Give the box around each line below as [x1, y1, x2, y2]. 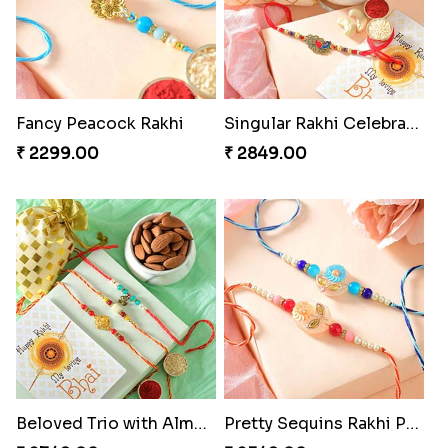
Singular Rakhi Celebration [405, 112, 419, 134]
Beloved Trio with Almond [193, 412, 207, 434]
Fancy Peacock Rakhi [15, 112, 184, 134]
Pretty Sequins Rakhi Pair [405, 412, 419, 434]
